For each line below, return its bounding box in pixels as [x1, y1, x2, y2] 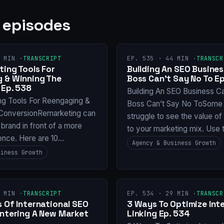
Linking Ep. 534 [127, 207, 190, 219]
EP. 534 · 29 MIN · [127, 189, 196, 198]
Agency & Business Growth [132, 139, 216, 147]
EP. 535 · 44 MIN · [127, 54, 196, 62]
